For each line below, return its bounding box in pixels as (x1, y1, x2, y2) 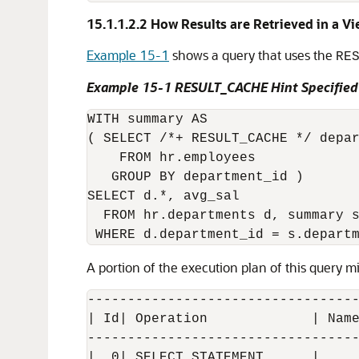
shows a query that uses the (169, 46, 336, 63)
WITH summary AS (87, 112, 208, 127)
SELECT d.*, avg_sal (87, 189, 240, 204)
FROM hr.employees (87, 151, 256, 165)
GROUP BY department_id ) (87, 170, 304, 184)
